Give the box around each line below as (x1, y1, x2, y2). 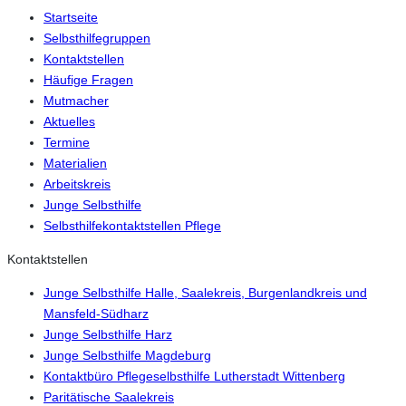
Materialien (43, 155, 107, 170)
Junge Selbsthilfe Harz (43, 327, 172, 343)
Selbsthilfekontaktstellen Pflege (43, 217, 221, 233)
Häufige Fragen (43, 72, 133, 87)
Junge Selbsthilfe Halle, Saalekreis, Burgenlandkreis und (43, 285, 367, 301)
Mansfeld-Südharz (43, 306, 149, 322)
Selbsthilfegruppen (43, 30, 150, 45)
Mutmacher (43, 92, 109, 108)
